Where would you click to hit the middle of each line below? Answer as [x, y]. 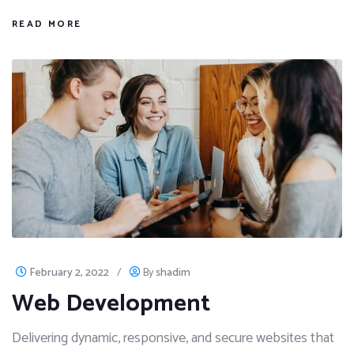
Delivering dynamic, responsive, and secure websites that [173, 339]
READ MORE [47, 24]
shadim [173, 273]
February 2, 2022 [69, 273]
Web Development [111, 304]
